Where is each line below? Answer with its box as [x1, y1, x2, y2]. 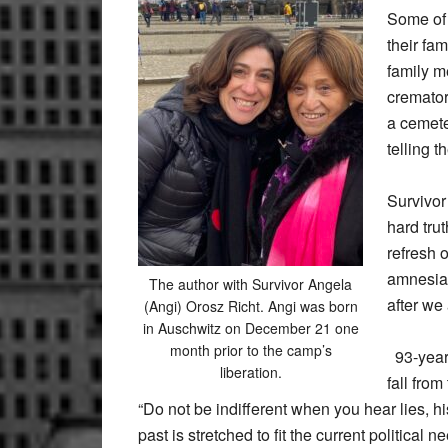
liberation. [219, 361, 282, 382]
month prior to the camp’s [169, 339, 332, 360]
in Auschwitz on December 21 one [142, 317, 359, 338]
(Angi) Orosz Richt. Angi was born [143, 295, 358, 316]
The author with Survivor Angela [149, 273, 352, 294]
